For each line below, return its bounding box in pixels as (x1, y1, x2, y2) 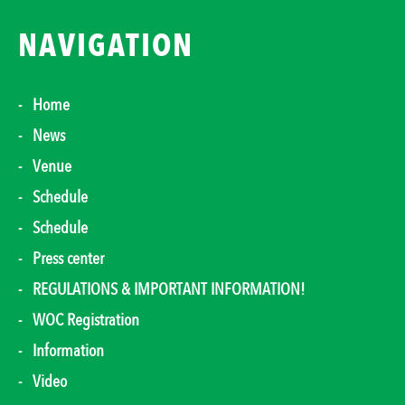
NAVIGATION (18, 24, 193, 69)
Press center (33, 247, 104, 271)
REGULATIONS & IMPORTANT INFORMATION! (33, 278, 306, 302)
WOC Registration (33, 308, 139, 333)
